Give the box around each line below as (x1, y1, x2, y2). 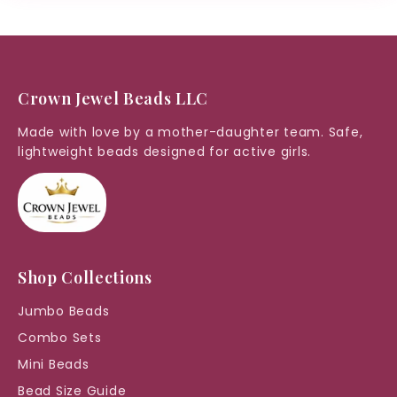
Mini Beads (18, 354, 90, 373)
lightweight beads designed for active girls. (18, 143, 311, 161)
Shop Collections (18, 266, 152, 288)
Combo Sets (18, 328, 102, 346)
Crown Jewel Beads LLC (18, 88, 208, 110)
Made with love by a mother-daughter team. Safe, (18, 123, 363, 142)
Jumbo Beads (18, 301, 110, 320)
